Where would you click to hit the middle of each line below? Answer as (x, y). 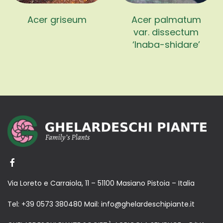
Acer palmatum (166, 19)
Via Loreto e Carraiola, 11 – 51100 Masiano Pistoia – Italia (101, 183)
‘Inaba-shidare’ (166, 44)
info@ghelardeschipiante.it (148, 204)
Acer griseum (57, 19)
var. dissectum (166, 32)
